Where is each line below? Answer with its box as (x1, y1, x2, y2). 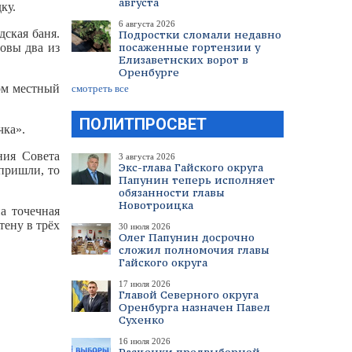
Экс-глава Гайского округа (119, 160, 263, 174)
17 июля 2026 (119, 279, 170, 288)
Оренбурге (119, 65, 179, 79)
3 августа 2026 (119, 152, 175, 161)
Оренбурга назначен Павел (119, 300, 270, 314)
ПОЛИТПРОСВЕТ (79, 115, 207, 134)
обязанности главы (119, 185, 225, 200)
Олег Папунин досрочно (119, 230, 255, 244)
